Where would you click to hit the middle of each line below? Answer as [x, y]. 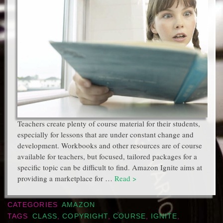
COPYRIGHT [85, 216]
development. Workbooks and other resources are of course [110, 145]
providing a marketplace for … [66, 178]
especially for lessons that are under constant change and [106, 134]
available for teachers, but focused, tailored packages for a [107, 156]
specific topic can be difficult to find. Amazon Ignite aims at [110, 167]
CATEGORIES [34, 205]
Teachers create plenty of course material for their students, [109, 123]
